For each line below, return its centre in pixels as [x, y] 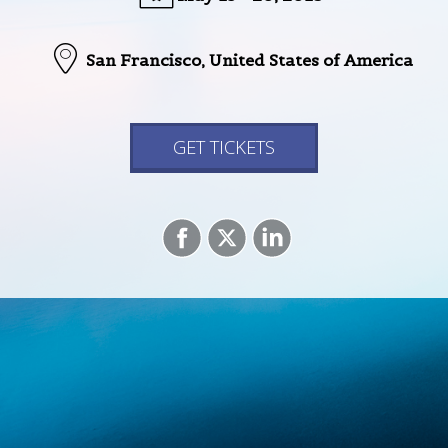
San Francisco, [147, 60]
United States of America [311, 60]
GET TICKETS [224, 146]
